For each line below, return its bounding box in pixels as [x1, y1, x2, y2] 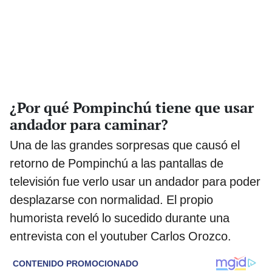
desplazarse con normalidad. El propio [10, 192, 213, 208]
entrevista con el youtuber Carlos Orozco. [10, 229, 231, 244]
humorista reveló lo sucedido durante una [10, 211, 229, 226]
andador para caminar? [10, 115, 168, 135]
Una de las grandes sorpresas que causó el [10, 138, 240, 153]
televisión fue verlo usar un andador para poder [10, 174, 260, 189]
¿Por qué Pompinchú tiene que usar [10, 98, 254, 118]
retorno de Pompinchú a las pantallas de [10, 156, 223, 171]
